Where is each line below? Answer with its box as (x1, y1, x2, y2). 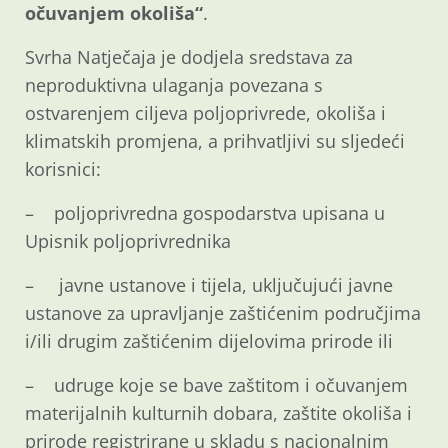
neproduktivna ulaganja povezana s (25, 72, 323, 97)
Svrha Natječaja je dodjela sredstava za (25, 44, 353, 69)
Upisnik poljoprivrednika (25, 228, 231, 253)
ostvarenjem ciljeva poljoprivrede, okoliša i (25, 100, 386, 125)
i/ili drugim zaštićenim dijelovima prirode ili (25, 328, 393, 353)
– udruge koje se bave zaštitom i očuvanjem (25, 372, 408, 397)
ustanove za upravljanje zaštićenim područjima (25, 300, 421, 325)
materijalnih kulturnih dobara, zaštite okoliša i (25, 400, 412, 425)
